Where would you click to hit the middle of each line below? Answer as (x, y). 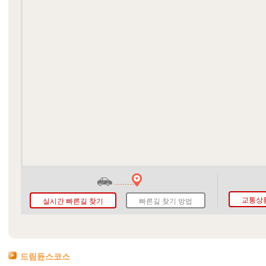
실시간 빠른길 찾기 (73, 201)
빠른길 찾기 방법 (166, 201)
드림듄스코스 (45, 256)
